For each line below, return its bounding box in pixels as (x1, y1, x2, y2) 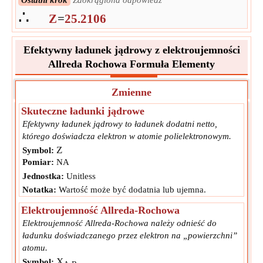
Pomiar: (22, 157, 54, 167)
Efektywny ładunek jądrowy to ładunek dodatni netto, (22, 119, 217, 129)
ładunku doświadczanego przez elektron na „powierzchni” (22, 231, 237, 241)
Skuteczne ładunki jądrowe (21, 105, 144, 117)
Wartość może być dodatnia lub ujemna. (56, 185, 206, 195)
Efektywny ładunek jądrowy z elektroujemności (23, 44, 240, 56)
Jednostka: (22, 171, 64, 181)
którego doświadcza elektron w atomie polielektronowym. (22, 131, 231, 141)
